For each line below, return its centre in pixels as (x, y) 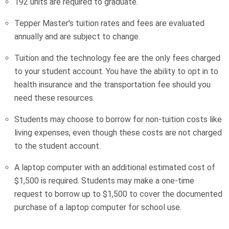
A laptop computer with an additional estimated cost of (115, 168)
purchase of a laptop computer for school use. (98, 208)
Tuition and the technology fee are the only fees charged (118, 58)
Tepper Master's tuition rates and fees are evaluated (110, 24)
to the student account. (59, 146)
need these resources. (55, 98)
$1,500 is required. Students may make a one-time (105, 181)
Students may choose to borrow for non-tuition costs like (118, 120)
